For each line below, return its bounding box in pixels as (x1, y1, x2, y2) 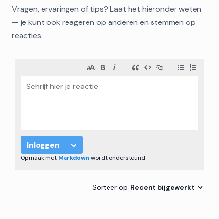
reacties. (12, 30, 43, 41)
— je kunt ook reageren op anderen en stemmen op (12, 17, 196, 27)
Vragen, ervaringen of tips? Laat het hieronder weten (12, 4, 201, 14)
